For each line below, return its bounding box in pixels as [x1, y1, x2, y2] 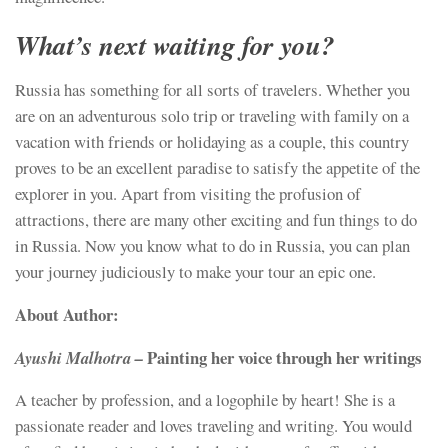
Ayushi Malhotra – [15, 345, 143, 369]
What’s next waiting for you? [15, 26, 335, 65]
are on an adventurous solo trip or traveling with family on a [15, 104, 409, 128]
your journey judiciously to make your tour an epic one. [15, 260, 376, 284]
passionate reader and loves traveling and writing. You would [15, 414, 412, 438]
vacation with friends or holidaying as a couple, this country [15, 130, 409, 154]
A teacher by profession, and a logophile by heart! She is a [15, 388, 395, 412]
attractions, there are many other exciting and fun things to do [15, 208, 417, 232]
